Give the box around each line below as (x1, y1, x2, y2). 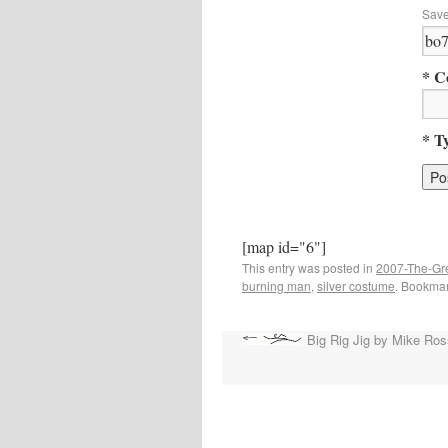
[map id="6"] (242, 235, 326, 257)
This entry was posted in (242, 258, 376, 276)
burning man (242, 276, 311, 294)
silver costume (317, 276, 395, 294)
